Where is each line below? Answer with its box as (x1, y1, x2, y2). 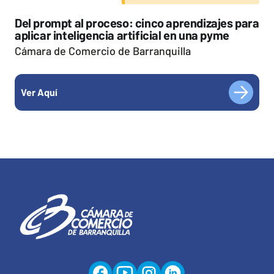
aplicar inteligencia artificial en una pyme (15, 27, 229, 42)
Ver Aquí (21, 86, 57, 98)
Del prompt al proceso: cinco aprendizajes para (15, 15, 259, 30)
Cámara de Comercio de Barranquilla (15, 43, 191, 57)
